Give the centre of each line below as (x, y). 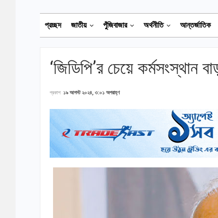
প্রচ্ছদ (53, 25)
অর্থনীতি (154, 25)
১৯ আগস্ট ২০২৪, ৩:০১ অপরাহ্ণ (91, 92)
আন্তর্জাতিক (195, 25)
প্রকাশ (56, 92)
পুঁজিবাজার (115, 25)
